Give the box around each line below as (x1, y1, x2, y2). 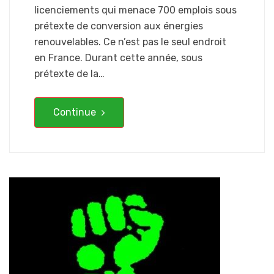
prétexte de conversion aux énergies (34, 20, 203, 32)
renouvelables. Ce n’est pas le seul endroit (34, 35, 226, 48)
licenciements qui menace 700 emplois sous (34, 4, 237, 16)
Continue (53, 106, 98, 118)
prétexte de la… (34, 67, 105, 80)
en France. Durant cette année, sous (34, 51, 202, 64)
